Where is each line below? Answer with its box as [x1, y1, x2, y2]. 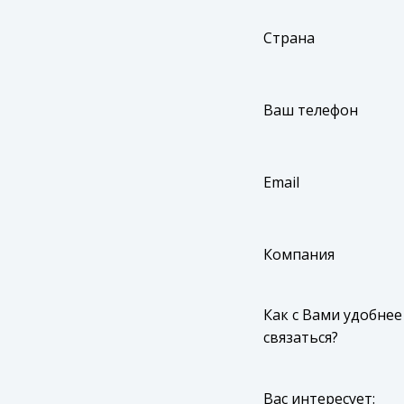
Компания [263, 243, 335, 264]
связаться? [263, 327, 338, 348]
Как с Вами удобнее [263, 305, 402, 326]
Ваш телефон [263, 99, 358, 120]
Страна [263, 27, 315, 48]
